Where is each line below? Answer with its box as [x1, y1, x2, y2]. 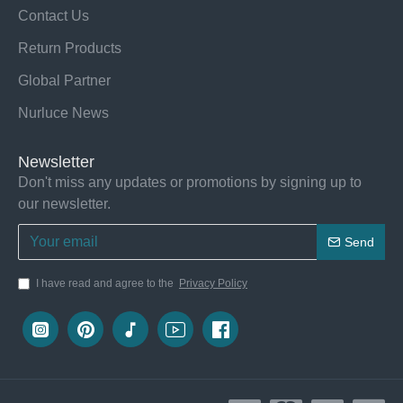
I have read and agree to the [36, 277, 176, 290]
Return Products [18, 40, 121, 56]
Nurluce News [18, 105, 109, 121]
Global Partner [18, 73, 111, 88]
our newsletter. [18, 196, 111, 211]
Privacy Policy [179, 277, 247, 290]
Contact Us [18, 8, 89, 23]
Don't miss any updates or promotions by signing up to [18, 175, 362, 190]
